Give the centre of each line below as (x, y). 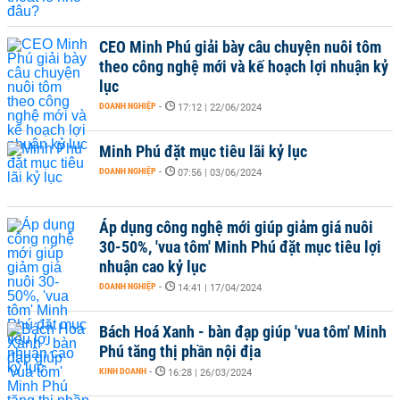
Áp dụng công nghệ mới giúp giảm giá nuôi (236, 227)
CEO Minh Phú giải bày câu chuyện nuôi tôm (240, 47)
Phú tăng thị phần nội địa (180, 351)
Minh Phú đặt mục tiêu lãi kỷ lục (203, 151)
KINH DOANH (123, 371)
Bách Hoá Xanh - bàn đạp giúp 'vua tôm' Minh (243, 332)
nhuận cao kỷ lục (153, 267)
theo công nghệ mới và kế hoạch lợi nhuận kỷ (244, 67)
